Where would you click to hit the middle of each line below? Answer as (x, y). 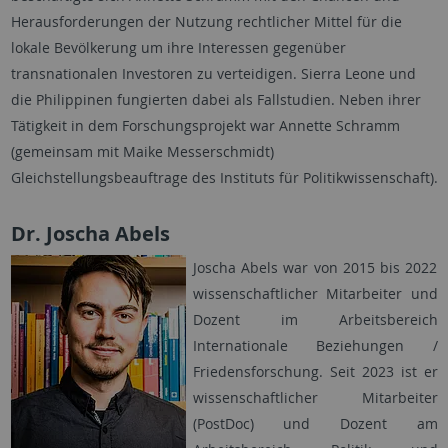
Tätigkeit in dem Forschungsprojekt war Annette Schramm (205, 126)
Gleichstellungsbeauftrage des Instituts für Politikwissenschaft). (224, 178)
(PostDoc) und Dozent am (315, 424)
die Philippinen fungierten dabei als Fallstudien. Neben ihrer (215, 100)
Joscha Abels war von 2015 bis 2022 (315, 268)
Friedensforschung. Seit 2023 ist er (315, 372)
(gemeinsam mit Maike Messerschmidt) (142, 152)
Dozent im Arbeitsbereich (315, 320)
